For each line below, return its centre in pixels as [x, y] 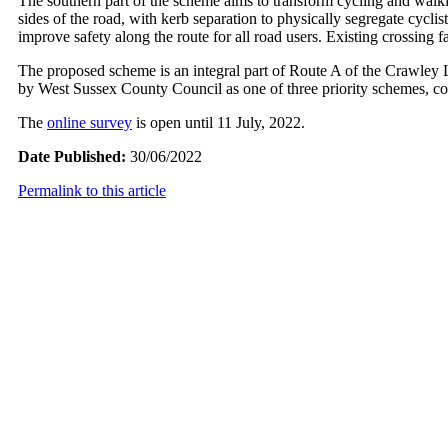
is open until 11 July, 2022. [220, 123]
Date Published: [72, 157]
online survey [89, 123]
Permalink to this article [92, 191]
